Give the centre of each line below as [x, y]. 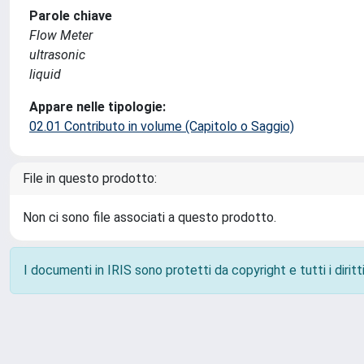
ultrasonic [57, 55]
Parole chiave [71, 16]
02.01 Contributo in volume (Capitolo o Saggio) [162, 126]
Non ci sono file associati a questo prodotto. [149, 217]
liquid [45, 74]
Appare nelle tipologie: [97, 107]
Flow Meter [61, 35]
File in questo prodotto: [90, 178]
